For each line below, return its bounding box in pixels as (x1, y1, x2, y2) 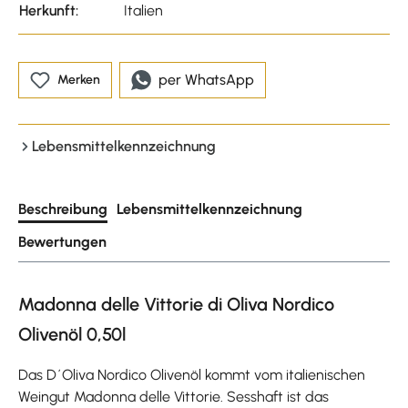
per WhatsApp (158, 70, 254, 88)
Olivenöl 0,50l (18, 322, 126, 345)
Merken (57, 71, 100, 87)
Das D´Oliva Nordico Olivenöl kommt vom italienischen (18, 365, 365, 383)
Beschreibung (18, 199, 107, 218)
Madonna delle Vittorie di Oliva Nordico (18, 292, 334, 315)
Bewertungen (18, 232, 107, 250)
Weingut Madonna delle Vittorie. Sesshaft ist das (18, 387, 329, 405)
